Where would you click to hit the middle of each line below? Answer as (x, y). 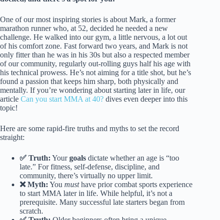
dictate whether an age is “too (133, 158)
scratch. (31, 211)
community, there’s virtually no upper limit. (86, 176)
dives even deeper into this (146, 99)
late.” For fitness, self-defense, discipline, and (90, 167)
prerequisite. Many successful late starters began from (102, 202)
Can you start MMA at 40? (62, 99)
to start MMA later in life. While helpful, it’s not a (96, 193)
